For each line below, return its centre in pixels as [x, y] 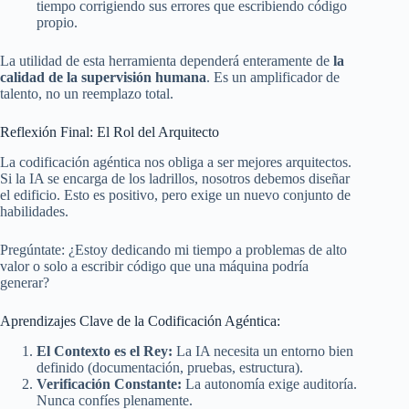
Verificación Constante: [109, 384]
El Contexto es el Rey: [105, 351]
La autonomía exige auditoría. [269, 384]
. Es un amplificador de [273, 78]
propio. [57, 23]
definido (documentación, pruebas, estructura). [170, 367]
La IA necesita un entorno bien [263, 351]
